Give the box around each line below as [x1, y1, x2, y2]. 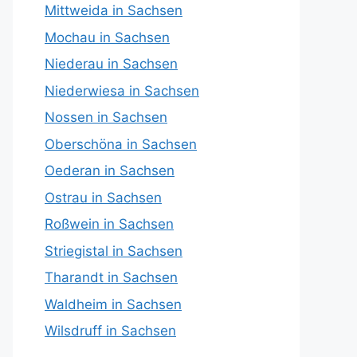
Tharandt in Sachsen [45, 269, 178, 285]
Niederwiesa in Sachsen [45, 82, 199, 99]
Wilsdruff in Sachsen [45, 323, 176, 339]
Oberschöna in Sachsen [45, 135, 197, 152]
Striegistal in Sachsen [45, 242, 182, 259]
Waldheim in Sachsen [45, 296, 182, 312]
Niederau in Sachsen [45, 56, 178, 72]
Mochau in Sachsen [45, 29, 170, 45]
